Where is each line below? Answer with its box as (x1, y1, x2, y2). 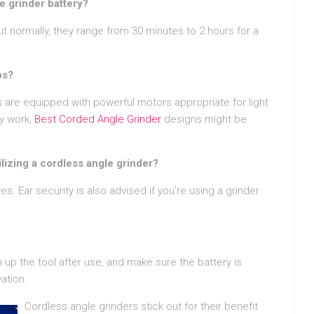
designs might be (161, 112, 247, 125)
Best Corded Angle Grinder (34, 112, 161, 125)
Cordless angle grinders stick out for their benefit (25, 299, 258, 313)
